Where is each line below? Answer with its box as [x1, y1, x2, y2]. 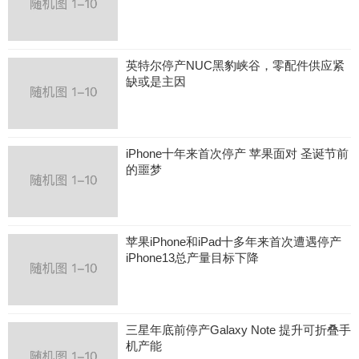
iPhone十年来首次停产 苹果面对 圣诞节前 [125, 147, 349, 161]
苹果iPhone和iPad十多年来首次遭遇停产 [125, 235, 341, 249]
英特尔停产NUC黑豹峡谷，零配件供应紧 [125, 58, 345, 73]
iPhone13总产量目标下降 [125, 251, 259, 265]
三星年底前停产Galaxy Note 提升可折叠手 [125, 323, 351, 337]
